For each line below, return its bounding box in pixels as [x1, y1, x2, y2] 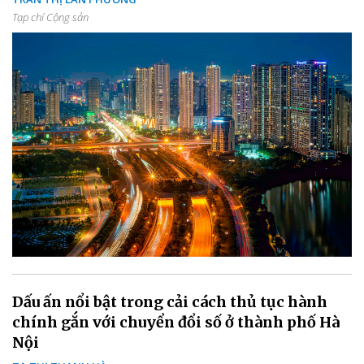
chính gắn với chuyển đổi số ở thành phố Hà [12, 312, 340, 331]
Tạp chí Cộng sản [12, 10, 89, 25]
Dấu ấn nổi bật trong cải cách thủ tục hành [12, 292, 327, 311]
